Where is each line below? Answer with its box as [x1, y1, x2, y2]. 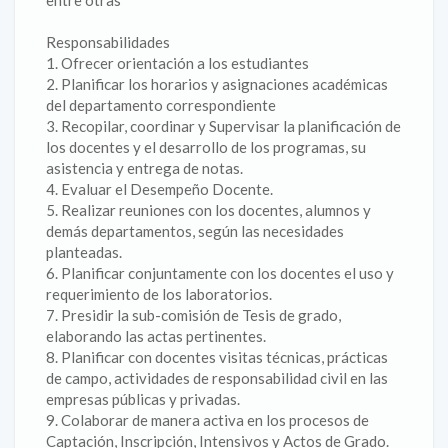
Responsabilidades [46, 33, 170, 51]
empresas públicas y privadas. [46, 390, 240, 408]
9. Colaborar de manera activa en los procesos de [46, 411, 369, 429]
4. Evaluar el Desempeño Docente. [46, 180, 273, 198]
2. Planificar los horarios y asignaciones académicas [46, 75, 388, 93]
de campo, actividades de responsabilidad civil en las [46, 369, 388, 387]
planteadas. [46, 243, 122, 261]
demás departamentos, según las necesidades [46, 222, 344, 240]
